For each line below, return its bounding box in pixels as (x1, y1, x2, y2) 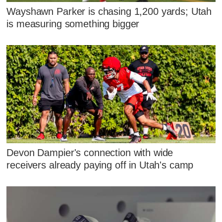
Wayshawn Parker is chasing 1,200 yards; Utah (6, 6, 212, 17)
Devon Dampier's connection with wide (6, 147, 173, 159)
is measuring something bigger (6, 18, 140, 30)
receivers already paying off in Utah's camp (6, 160, 194, 171)
